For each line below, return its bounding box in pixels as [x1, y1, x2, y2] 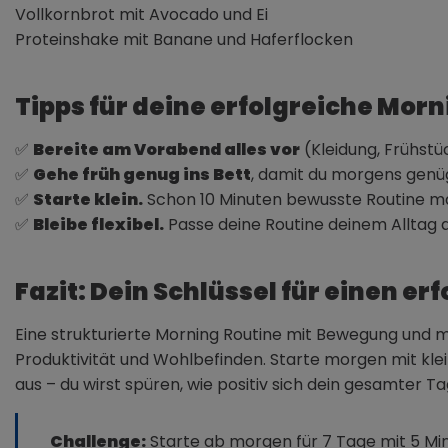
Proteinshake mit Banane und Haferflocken [15, 27, 353, 51]
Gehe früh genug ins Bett [33, 162, 251, 186]
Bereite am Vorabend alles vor [33, 137, 300, 161]
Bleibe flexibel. [33, 212, 164, 236]
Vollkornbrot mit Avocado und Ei [15, 2, 268, 26]
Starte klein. [33, 187, 143, 211]
